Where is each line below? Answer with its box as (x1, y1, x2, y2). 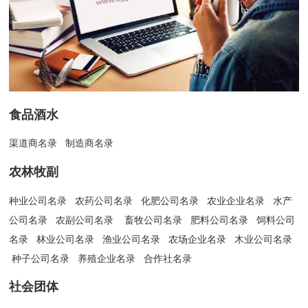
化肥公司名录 (141, 195, 199, 206)
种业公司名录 (9, 195, 67, 206)
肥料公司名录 (190, 214, 249, 225)
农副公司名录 (56, 214, 114, 225)
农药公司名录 (75, 195, 133, 206)
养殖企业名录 (78, 252, 136, 264)
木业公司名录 (234, 233, 293, 245)
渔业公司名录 (100, 233, 161, 245)
